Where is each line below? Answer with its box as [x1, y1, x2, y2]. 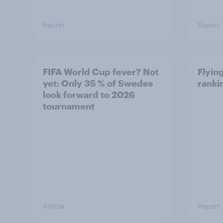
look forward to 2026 [43, 89, 135, 100]
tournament [43, 101, 95, 111]
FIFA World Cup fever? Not [43, 66, 159, 77]
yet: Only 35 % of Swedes [43, 78, 153, 89]
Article [43, 202, 64, 210]
